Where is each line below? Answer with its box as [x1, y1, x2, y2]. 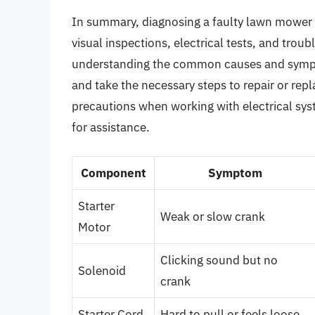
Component [80, 165, 146, 181]
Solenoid [78, 262, 126, 278]
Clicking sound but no [160, 252, 278, 268]
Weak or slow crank [160, 208, 265, 224]
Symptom [207, 165, 262, 181]
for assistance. [72, 120, 150, 136]
